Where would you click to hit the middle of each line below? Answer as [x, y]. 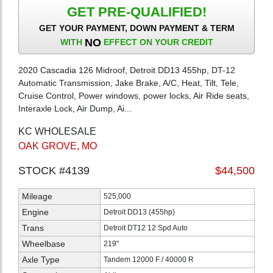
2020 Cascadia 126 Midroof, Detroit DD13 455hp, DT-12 [127, 70]
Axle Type [41, 259]
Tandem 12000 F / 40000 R [149, 259]
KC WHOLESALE [57, 131]
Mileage [37, 196]
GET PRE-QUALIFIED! [136, 12]
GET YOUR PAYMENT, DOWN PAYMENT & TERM [136, 28]
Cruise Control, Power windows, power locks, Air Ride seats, [134, 95]
